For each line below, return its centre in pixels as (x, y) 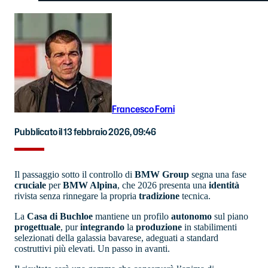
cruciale (30, 185)
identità (224, 185)
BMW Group (162, 174)
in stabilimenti (209, 227)
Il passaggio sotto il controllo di (74, 174)
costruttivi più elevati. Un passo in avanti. (92, 248)
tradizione (159, 196)
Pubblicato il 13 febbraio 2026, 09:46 (85, 131)
